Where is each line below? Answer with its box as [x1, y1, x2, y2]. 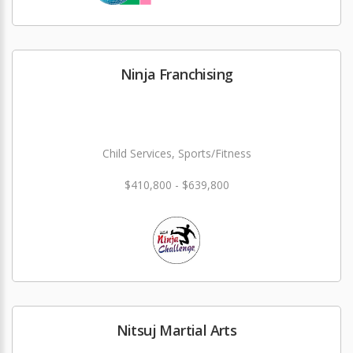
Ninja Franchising [120, 65, 233, 84]
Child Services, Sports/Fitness [102, 146, 251, 161]
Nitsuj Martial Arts [116, 321, 237, 340]
